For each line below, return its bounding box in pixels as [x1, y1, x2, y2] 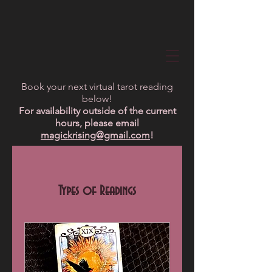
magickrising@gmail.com [41, 129, 150, 141]
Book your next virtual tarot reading [21, 81, 173, 92]
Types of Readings [58, 184, 136, 199]
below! [82, 93, 112, 104]
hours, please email [55, 117, 139, 129]
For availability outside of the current [18, 105, 176, 117]
